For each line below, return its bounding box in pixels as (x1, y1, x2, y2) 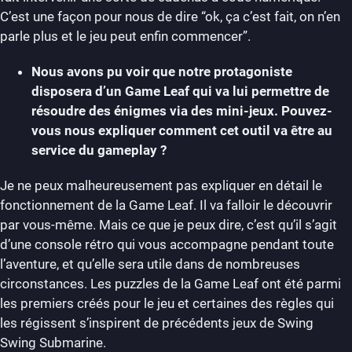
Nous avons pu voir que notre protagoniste (31, 63, 292, 79)
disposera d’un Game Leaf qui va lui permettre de (31, 82, 329, 99)
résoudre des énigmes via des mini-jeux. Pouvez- (31, 102, 332, 119)
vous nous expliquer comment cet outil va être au (31, 122, 332, 138)
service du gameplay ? (31, 141, 170, 158)
